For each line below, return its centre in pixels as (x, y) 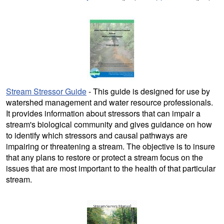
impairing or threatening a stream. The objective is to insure (110, 146)
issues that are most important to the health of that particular (111, 168)
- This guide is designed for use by (148, 91)
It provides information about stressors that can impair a (103, 113)
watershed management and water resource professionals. (109, 102)
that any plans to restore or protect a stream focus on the (104, 157)
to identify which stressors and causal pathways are (97, 135)
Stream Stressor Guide (46, 91)
